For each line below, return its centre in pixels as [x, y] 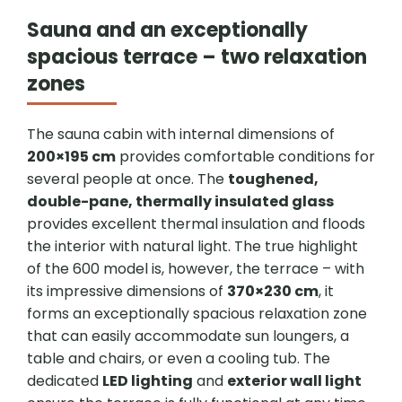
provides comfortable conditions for [245, 157]
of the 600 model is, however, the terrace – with [196, 269]
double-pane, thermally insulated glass [180, 202]
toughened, [273, 179]
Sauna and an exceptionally [167, 31]
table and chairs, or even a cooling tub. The [179, 359]
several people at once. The [127, 179]
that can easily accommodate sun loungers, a [188, 336]
